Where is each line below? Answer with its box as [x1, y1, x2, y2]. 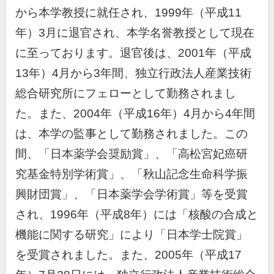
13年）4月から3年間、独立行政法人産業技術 [15, 66, 251, 80]
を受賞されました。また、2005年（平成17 [15, 248, 242, 261]
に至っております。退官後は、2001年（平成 [15, 46, 251, 59]
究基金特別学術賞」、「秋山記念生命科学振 [15, 167, 248, 180]
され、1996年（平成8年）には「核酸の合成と [15, 207, 258, 221]
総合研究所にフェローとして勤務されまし [15, 86, 236, 100]
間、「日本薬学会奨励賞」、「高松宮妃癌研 [15, 147, 248, 160]
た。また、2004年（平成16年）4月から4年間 [15, 106, 255, 120]
